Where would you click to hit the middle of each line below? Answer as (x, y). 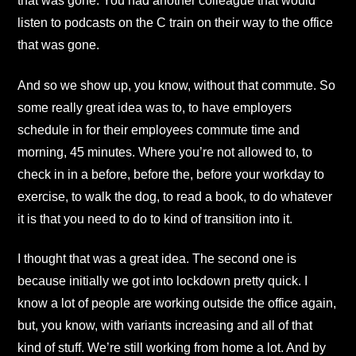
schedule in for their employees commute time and (159, 130)
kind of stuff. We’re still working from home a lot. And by (172, 347)
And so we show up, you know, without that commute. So (176, 85)
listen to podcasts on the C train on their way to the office (175, 23)
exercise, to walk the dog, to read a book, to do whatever (175, 196)
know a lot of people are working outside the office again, (177, 303)
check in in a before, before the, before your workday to (171, 174)
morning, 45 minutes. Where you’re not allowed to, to (165, 152)
